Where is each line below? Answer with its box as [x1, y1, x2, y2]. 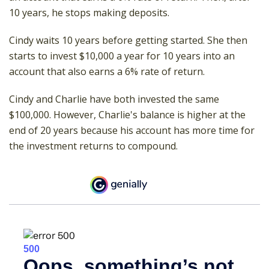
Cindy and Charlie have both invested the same [9, 92, 219, 106]
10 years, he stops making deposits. [9, 6, 169, 19]
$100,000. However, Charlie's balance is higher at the [9, 108, 246, 121]
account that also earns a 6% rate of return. [9, 65, 205, 78]
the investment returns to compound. [9, 139, 178, 153]
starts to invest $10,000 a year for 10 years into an [9, 49, 235, 62]
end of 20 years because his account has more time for [9, 124, 255, 137]
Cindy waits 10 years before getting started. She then [9, 34, 247, 47]
